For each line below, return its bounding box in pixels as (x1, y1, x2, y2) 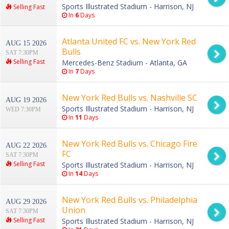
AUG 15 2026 (6, 39, 47, 48)
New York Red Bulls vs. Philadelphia (62, 194, 197, 206)
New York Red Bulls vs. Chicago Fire (62, 138, 197, 150)
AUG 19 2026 (6, 96, 47, 104)
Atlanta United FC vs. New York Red (62, 36, 196, 48)
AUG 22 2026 (6, 142, 47, 150)
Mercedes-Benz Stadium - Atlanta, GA (62, 58, 187, 68)
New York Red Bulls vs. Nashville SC (62, 92, 197, 104)
